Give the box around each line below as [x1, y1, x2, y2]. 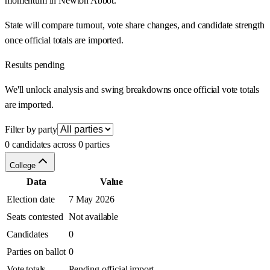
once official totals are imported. [5, 35, 124, 46]
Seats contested [7, 212, 63, 222]
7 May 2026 [69, 194, 115, 205]
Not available [69, 212, 118, 222]
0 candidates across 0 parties [5, 139, 110, 150]
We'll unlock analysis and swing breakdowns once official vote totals [5, 84, 260, 95]
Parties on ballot [7, 246, 66, 257]
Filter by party [5, 124, 57, 135]
